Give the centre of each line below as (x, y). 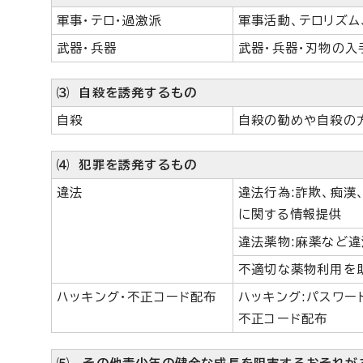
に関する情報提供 (290, 214)
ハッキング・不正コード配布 (137, 297)
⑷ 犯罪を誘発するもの (127, 165)
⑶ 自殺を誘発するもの (127, 93)
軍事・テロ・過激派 (109, 21)
